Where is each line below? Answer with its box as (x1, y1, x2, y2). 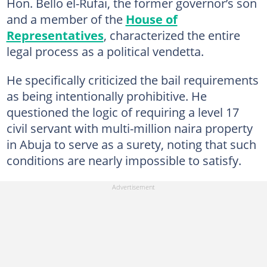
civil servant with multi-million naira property (6, 119, 253, 136)
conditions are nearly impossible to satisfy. (6, 151, 241, 169)
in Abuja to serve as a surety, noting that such (6, 135, 256, 153)
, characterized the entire (103, 26, 240, 44)
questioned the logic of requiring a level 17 (6, 103, 239, 120)
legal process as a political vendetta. (6, 42, 204, 60)
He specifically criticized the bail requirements (6, 71, 259, 88)
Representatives (6, 26, 104, 44)
